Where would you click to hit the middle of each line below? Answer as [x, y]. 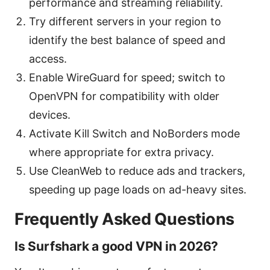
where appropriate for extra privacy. [121, 152]
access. [48, 58]
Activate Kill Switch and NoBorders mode [134, 133]
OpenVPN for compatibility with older [124, 96]
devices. [50, 115]
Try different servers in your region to [125, 21]
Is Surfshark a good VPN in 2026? [117, 246]
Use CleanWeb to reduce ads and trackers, [137, 171]
